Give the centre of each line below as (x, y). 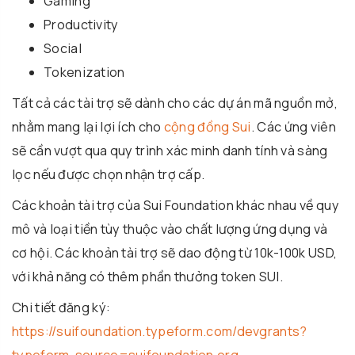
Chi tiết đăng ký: (61, 307)
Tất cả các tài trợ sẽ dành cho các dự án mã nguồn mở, (175, 103)
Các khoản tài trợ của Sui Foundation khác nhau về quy (176, 205)
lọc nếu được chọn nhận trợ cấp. (109, 174)
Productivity (81, 24)
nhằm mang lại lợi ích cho (88, 126)
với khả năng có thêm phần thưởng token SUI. (147, 276)
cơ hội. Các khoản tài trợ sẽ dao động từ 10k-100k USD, (175, 252)
